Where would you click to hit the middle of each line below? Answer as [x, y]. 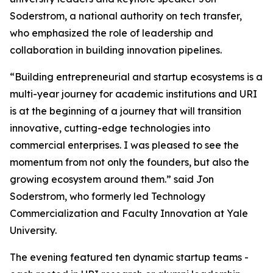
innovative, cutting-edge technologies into [110, 128]
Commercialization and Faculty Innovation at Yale [129, 214]
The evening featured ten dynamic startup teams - [129, 257]
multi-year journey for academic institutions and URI [133, 94]
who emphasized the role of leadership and [112, 33]
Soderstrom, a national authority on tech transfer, [126, 16]
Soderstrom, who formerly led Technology [108, 197]
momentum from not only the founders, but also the [129, 162]
